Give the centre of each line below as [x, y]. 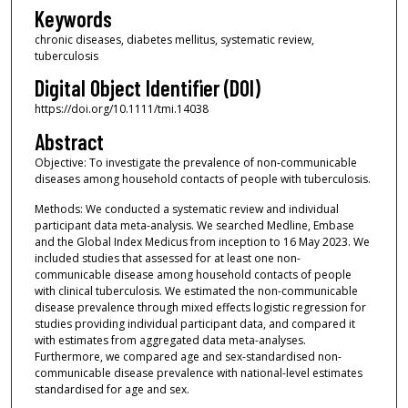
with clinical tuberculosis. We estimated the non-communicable [196, 291]
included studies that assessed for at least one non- [167, 259]
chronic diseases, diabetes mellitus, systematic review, [174, 40]
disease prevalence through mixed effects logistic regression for [200, 308]
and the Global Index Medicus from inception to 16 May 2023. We [202, 242]
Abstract [69, 141]
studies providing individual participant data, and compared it [194, 324]
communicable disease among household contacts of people [193, 275]
